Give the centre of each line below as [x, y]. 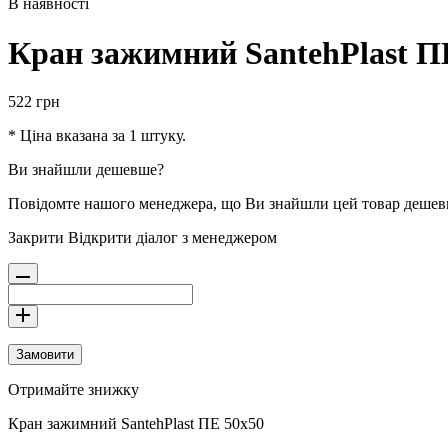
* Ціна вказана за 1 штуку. [97, 136]
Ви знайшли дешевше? [86, 170]
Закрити [36, 238]
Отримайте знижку [73, 390]
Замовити [45, 355]
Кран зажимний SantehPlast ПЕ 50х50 [136, 424]
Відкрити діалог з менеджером [172, 238]
